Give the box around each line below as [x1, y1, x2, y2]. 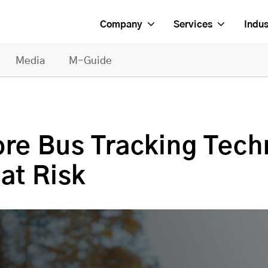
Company [99, 19, 142, 29]
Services [173, 19, 212, 29]
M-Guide [69, 56, 112, 66]
